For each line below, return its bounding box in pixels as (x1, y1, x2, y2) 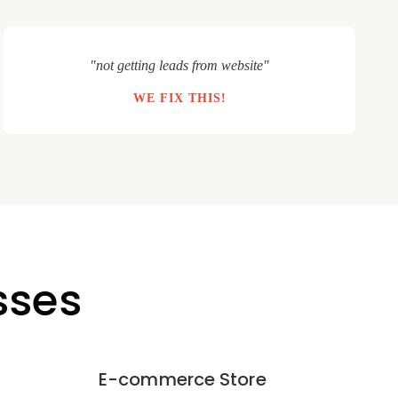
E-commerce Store (99, 367, 267, 392)
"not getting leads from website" (90, 58, 269, 73)
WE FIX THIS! (132, 92, 227, 105)
